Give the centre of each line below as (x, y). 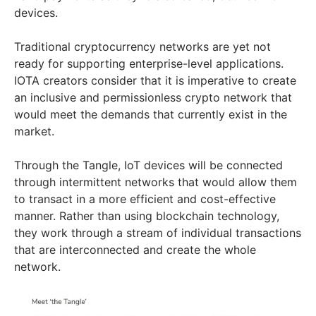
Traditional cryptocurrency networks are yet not (142, 47)
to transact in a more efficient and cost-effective (145, 199)
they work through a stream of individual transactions (158, 233)
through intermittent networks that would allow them (156, 182)
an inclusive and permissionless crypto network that (153, 98)
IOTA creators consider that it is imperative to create (155, 81)
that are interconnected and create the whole (135, 250)
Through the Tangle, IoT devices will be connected (148, 165)
